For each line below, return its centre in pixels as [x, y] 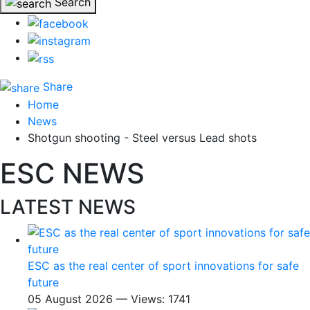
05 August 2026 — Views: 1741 [109, 299]
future [43, 282]
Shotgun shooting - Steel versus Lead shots [142, 137]
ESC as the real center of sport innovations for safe [163, 265]
